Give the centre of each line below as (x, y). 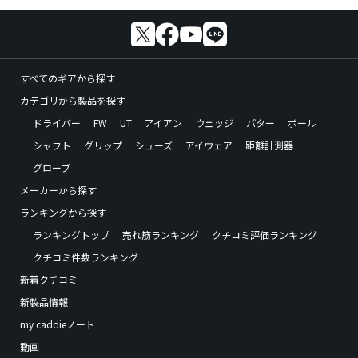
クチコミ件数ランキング (86, 257)
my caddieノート (58, 324)
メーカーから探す (58, 190)
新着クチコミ (49, 280)
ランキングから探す (63, 213)
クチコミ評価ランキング (265, 235)
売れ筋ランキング (161, 235)
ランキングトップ (71, 235)
